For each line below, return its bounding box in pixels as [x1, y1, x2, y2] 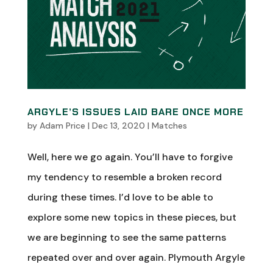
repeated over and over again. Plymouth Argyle [27, 250, 245, 264]
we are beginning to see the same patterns [27, 230, 226, 244]
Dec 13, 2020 [91, 119, 145, 131]
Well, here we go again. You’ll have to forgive [27, 150, 233, 163]
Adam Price [39, 119, 85, 131]
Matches [151, 119, 187, 131]
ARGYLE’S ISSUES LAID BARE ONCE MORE [27, 105, 244, 118]
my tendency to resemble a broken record [27, 170, 222, 183]
